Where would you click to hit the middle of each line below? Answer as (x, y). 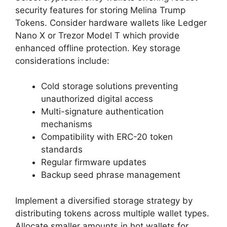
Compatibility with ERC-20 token (107, 137)
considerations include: (62, 61)
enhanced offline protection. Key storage (98, 48)
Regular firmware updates (94, 162)
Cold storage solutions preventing (109, 86)
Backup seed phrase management (111, 175)
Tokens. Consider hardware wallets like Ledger (111, 23)
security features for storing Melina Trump (100, 10)
